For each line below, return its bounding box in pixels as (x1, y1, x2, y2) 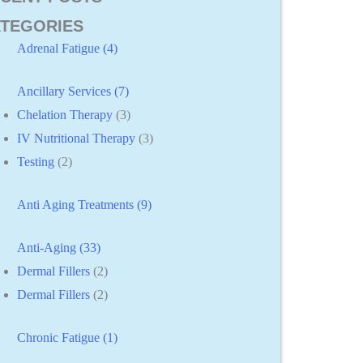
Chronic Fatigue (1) (17, 330, 118, 344)
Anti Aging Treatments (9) (17, 197, 152, 211)
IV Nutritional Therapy (17, 130, 136, 145)
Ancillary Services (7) (17, 83, 130, 98)
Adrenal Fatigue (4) (17, 41, 118, 55)
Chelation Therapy (17, 107, 113, 122)
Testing (17, 154, 55, 169)
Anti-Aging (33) (17, 240, 101, 254)
